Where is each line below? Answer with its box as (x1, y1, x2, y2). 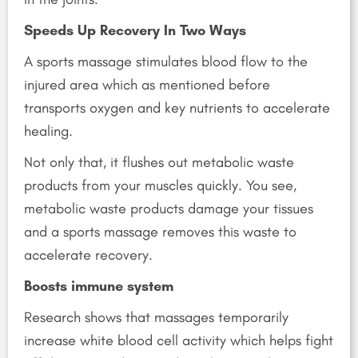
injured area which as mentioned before (24, 76, 270, 94)
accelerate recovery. (24, 246, 153, 265)
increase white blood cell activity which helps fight (24, 332, 333, 350)
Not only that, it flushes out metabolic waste (24, 153, 294, 172)
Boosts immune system (24, 277, 173, 296)
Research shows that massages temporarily (24, 308, 288, 327)
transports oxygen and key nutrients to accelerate (24, 99, 330, 117)
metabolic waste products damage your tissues (24, 200, 313, 218)
